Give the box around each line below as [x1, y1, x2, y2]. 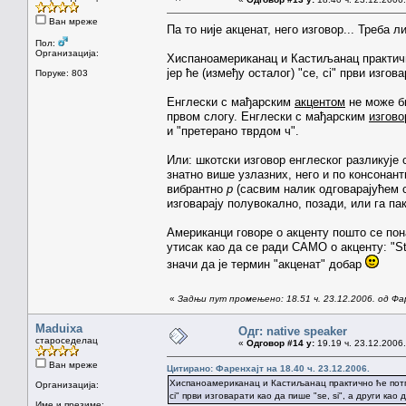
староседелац [35, 334, 98, 345]
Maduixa [35, 321, 82, 335]
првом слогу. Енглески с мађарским [167, 109, 369, 123]
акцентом [295, 94, 345, 109]
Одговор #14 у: [246, 337, 314, 348]
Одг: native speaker [238, 324, 347, 338]
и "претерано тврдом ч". [167, 123, 299, 138]
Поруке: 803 [35, 67, 88, 78]
